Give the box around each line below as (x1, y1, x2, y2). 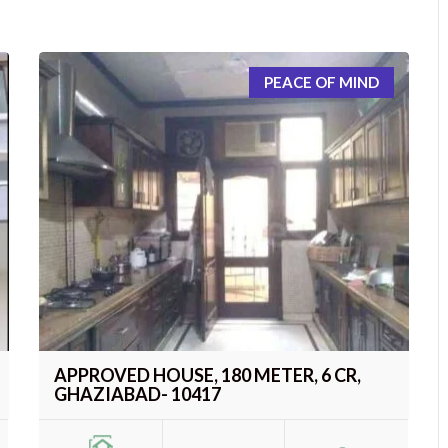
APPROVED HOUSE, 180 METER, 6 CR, (54, 364, 362, 387)
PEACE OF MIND (263, 72, 379, 91)
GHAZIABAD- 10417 (54, 383, 222, 406)
